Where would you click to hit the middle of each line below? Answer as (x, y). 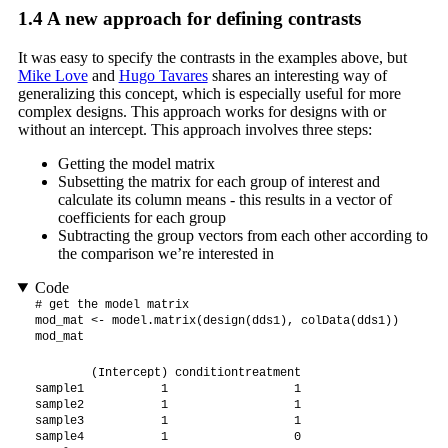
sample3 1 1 (167, 421)
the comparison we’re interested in (165, 254)
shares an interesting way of (297, 76)
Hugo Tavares (163, 76)
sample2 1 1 (167, 405)
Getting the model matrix (136, 164)
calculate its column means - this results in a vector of (224, 200)
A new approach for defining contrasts (201, 19)
